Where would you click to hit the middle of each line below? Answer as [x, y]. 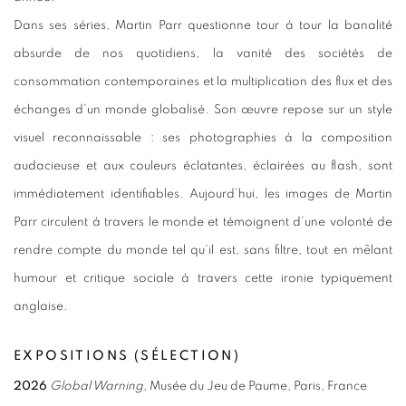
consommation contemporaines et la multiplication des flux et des [203, 81]
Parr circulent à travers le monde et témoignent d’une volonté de [203, 222]
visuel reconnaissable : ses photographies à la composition [203, 137]
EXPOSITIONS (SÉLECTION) [127, 355]
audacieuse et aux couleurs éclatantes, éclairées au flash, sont [203, 165]
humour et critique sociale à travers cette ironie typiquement [203, 278]
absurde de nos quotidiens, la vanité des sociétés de [203, 53]
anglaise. [41, 306]
